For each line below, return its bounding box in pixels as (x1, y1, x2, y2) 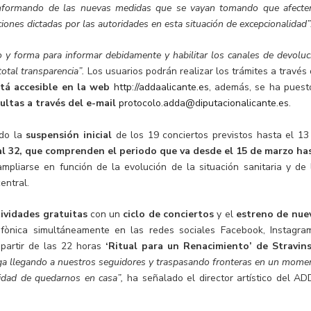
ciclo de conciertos (123, 208, 215, 221)
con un (87, 208, 124, 221)
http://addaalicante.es (113, 81, 209, 94)
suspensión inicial (26, 128, 116, 142)
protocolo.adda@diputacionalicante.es (119, 96, 289, 110)
